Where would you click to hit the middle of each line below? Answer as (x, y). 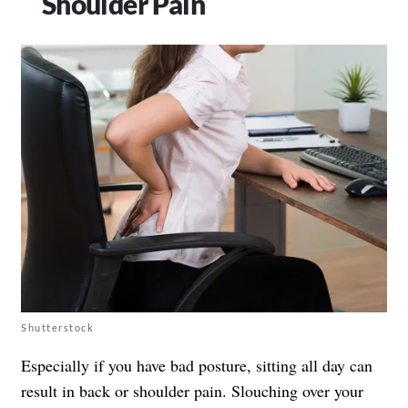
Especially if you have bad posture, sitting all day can (197, 365)
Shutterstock (57, 327)
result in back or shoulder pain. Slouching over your (192, 390)
